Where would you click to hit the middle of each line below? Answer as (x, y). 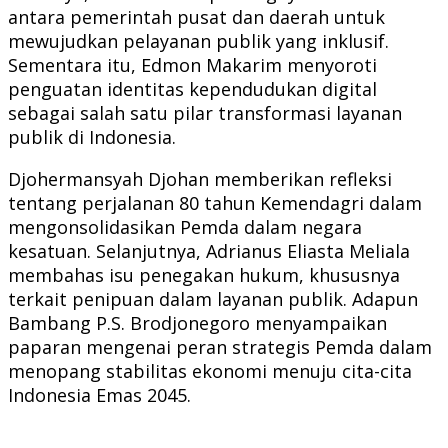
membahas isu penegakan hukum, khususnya (204, 274)
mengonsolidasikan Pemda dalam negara (185, 226)
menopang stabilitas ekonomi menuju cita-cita (210, 370)
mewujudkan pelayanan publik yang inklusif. (198, 40)
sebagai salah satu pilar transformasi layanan (205, 112)
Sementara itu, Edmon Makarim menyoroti (192, 64)
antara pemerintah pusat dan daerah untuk (196, 16)
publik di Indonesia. (92, 136)
